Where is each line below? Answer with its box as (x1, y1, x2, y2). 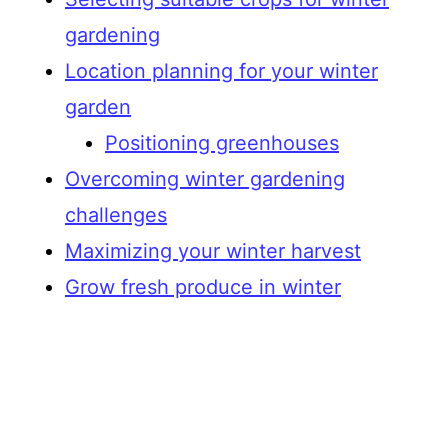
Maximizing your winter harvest (64, 238, 361, 263)
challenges (64, 202, 167, 227)
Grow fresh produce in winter (64, 274, 341, 299)
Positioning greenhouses (104, 130, 339, 155)
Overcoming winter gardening (64, 166, 345, 191)
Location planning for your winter (64, 58, 378, 83)
